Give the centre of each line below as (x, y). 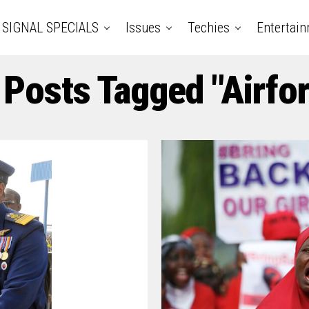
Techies (208, 28)
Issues (143, 28)
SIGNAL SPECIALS (50, 28)
